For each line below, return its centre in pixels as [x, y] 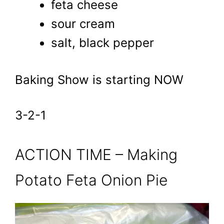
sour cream [83, 23]
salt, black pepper [102, 42]
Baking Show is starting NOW [99, 79]
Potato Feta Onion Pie [91, 180]
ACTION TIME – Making [96, 154]
